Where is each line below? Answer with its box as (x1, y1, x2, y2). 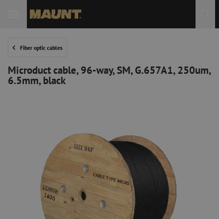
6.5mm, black (8, 73, 66, 87)
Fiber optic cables (20, 44, 63, 51)
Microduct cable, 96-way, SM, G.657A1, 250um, (8, 63, 211, 77)
